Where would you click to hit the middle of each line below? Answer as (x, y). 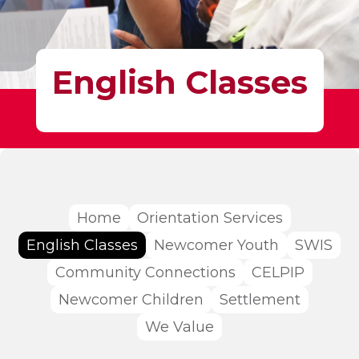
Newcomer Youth (216, 245)
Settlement (260, 300)
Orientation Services (210, 218)
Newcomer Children (131, 300)
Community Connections (145, 272)
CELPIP (278, 272)
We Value (179, 327)
